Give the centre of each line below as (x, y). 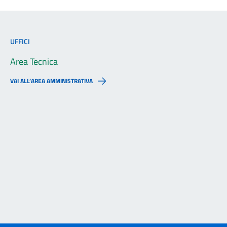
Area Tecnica (34, 62)
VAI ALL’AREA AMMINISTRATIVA (51, 81)
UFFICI (20, 41)
